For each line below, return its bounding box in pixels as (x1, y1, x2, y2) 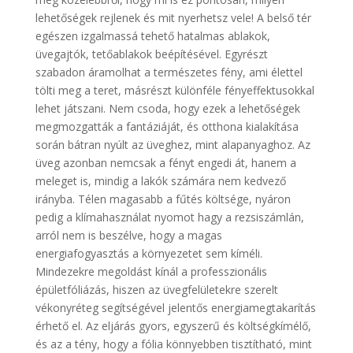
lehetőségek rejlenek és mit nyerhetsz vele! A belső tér (35, 10, 311, 25)
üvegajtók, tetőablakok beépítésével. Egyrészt (35, 46, 268, 61)
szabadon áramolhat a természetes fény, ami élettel (35, 65, 303, 80)
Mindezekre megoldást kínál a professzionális (35, 264, 267, 279)
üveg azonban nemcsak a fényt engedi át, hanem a (35, 155, 296, 170)
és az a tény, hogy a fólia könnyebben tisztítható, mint (35, 336, 312, 351)
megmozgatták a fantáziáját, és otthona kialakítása (35, 119, 299, 134)
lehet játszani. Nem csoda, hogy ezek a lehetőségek (35, 101, 300, 116)
